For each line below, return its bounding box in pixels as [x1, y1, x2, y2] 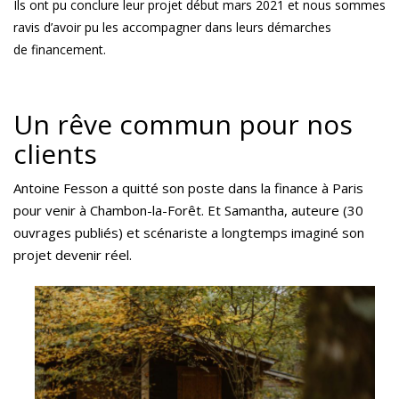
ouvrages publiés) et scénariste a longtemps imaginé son [13, 224, 364, 241]
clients [13, 135, 97, 172]
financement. [28, 41, 106, 58]
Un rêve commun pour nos [13, 106, 353, 142]
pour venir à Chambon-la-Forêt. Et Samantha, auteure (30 [13, 201, 363, 219]
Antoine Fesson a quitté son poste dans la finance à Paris [13, 179, 363, 197]
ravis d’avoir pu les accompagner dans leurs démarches [13, 19, 331, 36]
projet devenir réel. [13, 246, 132, 264]
